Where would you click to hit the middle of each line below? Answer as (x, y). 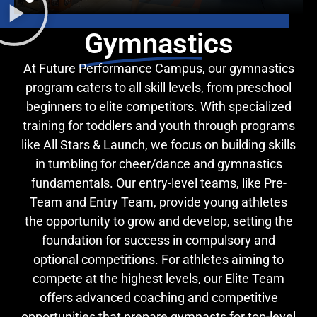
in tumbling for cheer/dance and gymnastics (158, 163)
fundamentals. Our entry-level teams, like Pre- (158, 183)
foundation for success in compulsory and (158, 240)
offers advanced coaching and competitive (158, 297)
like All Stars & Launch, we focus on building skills (158, 144)
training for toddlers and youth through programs (158, 125)
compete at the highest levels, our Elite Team (158, 278)
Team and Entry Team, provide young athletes (158, 202)
